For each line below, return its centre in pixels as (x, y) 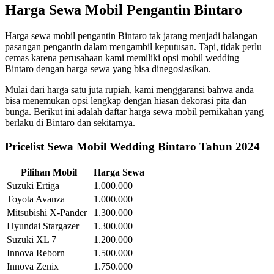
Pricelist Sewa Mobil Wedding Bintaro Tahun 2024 (132, 147)
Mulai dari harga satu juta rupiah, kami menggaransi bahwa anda (129, 90)
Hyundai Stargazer (43, 226)
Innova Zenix (33, 266)
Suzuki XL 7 (31, 239)
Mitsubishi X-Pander (47, 212)
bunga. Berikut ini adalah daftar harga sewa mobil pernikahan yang (134, 112)
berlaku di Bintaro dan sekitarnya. (70, 123)
